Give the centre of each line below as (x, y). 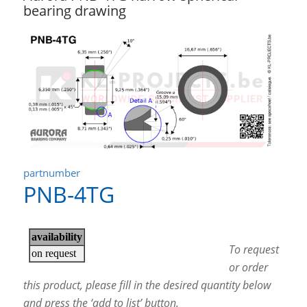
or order (248, 267)
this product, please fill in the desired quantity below (147, 285)
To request (254, 249)
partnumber (51, 172)
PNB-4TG (69, 195)
